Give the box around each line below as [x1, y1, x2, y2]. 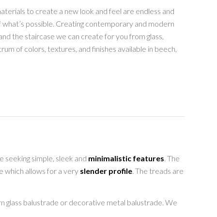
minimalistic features [86, 153, 164, 163]
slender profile [79, 166, 132, 175]
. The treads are [132, 166, 184, 175]
